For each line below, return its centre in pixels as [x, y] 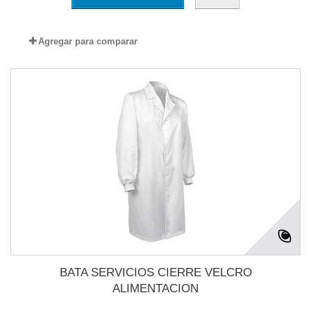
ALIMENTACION [155, 288]
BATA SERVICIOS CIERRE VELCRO [155, 272]
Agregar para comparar [87, 41]
